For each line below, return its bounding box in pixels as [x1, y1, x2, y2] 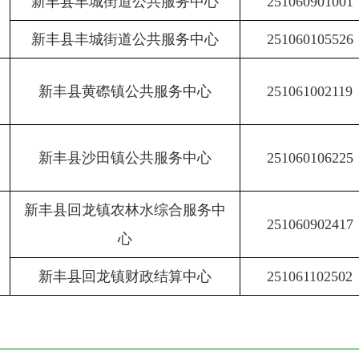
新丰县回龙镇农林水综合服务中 [24, 202, 226, 218]
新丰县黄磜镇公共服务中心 [38, 83, 212, 99]
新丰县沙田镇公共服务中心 [38, 150, 212, 166]
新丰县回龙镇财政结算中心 [38, 268, 212, 284]
